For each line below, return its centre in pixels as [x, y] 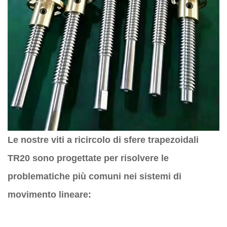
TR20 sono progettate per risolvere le [88, 158]
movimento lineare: [49, 194]
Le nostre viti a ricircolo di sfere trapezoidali [103, 140]
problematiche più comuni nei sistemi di [94, 176]
